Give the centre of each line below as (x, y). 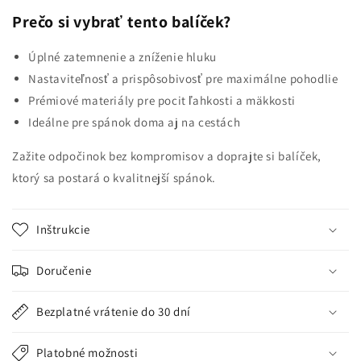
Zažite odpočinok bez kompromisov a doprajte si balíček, (167, 156)
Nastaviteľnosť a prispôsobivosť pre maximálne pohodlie (183, 78)
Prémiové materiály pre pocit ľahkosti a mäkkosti (162, 100)
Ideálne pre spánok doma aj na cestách (135, 122)
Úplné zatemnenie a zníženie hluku (122, 56)
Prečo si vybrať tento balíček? (122, 22)
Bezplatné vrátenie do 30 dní (114, 311)
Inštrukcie (63, 229)
